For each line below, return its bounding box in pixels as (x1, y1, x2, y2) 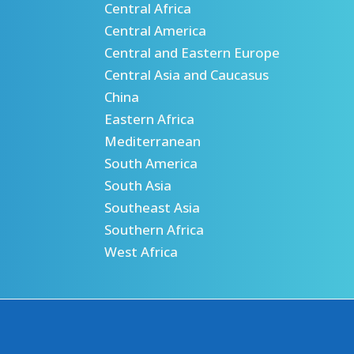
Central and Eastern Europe (104, 43, 280, 62)
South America (104, 154, 198, 173)
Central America (104, 21, 206, 40)
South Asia (104, 176, 171, 195)
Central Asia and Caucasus (104, 66, 269, 85)
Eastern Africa (104, 110, 194, 129)
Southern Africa (104, 220, 204, 239)
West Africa (104, 243, 178, 262)
